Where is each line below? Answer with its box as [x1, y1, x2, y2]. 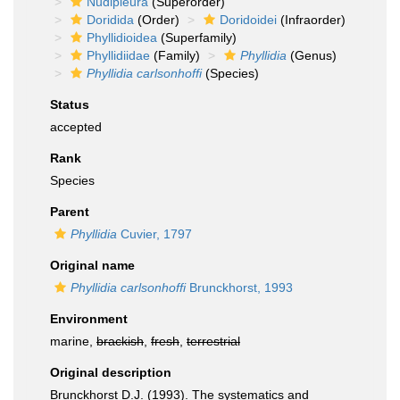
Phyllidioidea [87, 30, 157, 45]
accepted [50, 120, 102, 134]
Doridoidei [220, 12, 277, 27]
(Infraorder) [277, 12, 346, 27]
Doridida [87, 12, 134, 27]
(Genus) [287, 48, 337, 62]
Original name [50, 258, 135, 272]
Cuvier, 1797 [117, 227, 192, 241]
